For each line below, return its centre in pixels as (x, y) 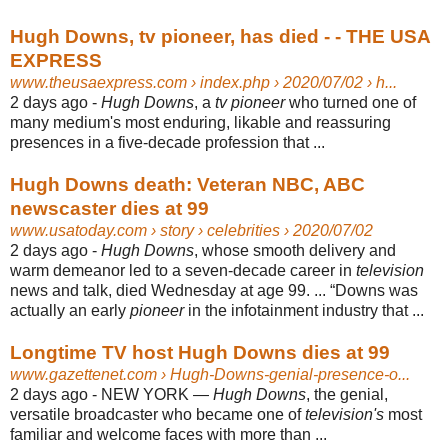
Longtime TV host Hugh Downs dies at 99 (200, 352)
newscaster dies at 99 (109, 208)
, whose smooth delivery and (295, 250)
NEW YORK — (157, 394)
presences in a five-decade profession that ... (167, 142)
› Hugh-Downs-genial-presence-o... (283, 374)
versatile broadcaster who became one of (157, 414)
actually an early (70, 310)
